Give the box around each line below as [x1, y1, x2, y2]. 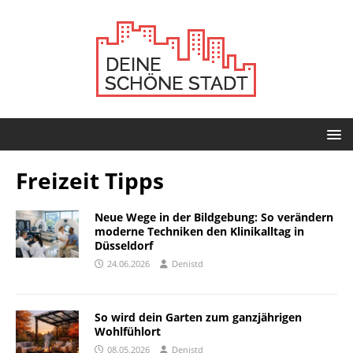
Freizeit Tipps [16, 165, 164, 195]
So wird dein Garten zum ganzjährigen [95, 310, 302, 325]
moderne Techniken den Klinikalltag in [95, 224, 304, 239]
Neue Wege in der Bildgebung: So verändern [95, 210, 333, 225]
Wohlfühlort [95, 324, 161, 339]
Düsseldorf [95, 238, 153, 253]
